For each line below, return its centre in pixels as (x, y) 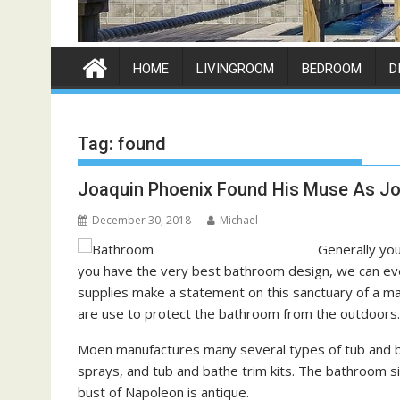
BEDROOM (332, 69)
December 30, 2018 (142, 221)
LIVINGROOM (235, 69)
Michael (239, 221)
